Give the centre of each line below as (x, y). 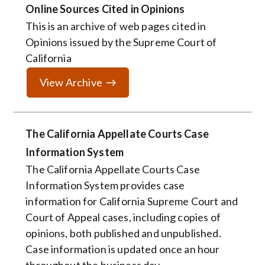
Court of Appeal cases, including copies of (123, 217)
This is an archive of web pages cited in (116, 26)
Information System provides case (105, 185)
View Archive (71, 83)
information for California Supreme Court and (132, 201)
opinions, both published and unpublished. (123, 233)
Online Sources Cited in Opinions (105, 9)
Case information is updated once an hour (123, 249)
